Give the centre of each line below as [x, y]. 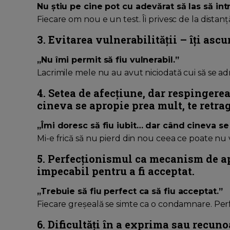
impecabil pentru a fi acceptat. [116, 171]
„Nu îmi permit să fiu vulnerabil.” [108, 60]
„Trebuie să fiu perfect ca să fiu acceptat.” [130, 191]
